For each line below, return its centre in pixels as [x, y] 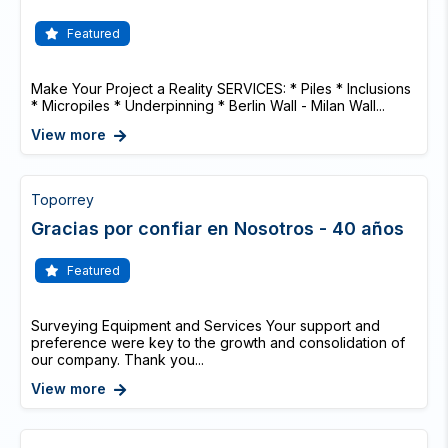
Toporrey [62, 199]
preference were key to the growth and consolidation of [218, 342]
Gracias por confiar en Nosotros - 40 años [217, 228]
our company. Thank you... [117, 359]
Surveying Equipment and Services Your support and [205, 325]
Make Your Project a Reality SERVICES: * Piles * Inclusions [221, 88]
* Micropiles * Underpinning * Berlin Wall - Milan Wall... [208, 105]
